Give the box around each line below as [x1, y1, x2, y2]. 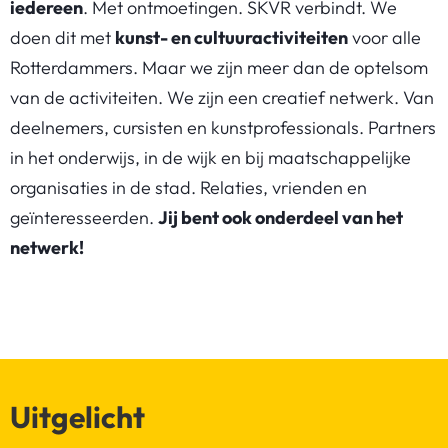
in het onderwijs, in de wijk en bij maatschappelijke [10, 146, 411, 169]
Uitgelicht [10, 398, 145, 436]
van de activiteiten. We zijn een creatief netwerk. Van [10, 86, 434, 109]
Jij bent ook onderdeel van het [158, 206, 403, 229]
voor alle [348, 26, 421, 49]
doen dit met [10, 26, 115, 49]
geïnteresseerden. [10, 206, 158, 229]
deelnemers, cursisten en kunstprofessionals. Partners [10, 116, 436, 139]
